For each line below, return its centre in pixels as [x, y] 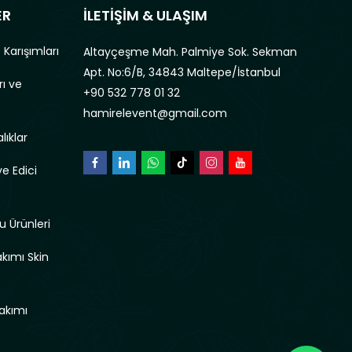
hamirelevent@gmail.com [155, 113]
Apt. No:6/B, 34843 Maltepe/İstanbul [181, 72]
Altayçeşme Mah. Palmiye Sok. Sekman [190, 51]
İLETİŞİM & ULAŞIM [145, 15]
